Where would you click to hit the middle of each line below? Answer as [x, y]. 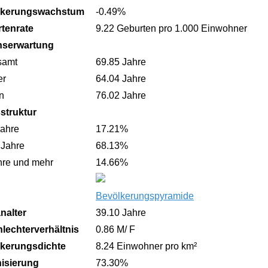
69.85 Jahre [121, 62]
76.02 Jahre [121, 95]
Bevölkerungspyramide [145, 196]
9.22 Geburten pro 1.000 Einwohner [171, 28]
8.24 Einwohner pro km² [146, 246]
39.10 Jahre [121, 213]
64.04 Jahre [121, 79]
